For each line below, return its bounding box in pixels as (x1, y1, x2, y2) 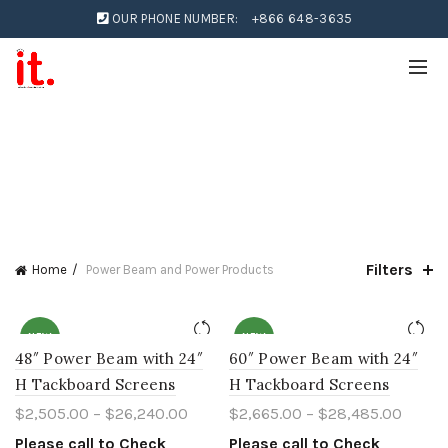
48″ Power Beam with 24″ (15, 348, 203, 368)
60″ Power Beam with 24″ (229, 348, 418, 368)
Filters (365, 260, 413, 280)
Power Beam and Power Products (83, 262, 274, 277)
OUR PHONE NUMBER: (108, 11, 242, 26)
